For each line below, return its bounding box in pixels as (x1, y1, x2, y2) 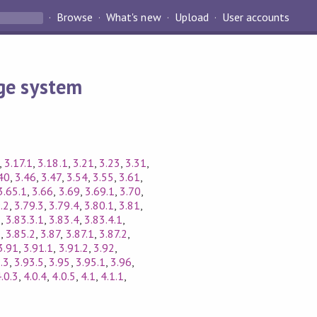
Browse (57, 10, 93, 25)
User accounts (221, 10, 290, 25)
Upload (174, 10, 209, 25)
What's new (106, 10, 161, 25)
